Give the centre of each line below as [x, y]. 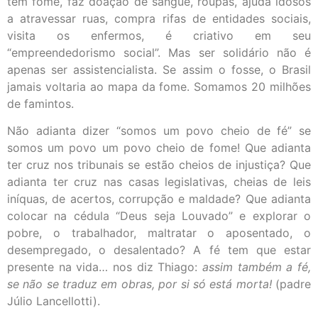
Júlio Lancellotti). [54, 301]
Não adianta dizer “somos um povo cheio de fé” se [159, 131]
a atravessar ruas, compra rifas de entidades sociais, [159, 18]
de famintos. [40, 103]
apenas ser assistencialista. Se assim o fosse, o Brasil [159, 69]
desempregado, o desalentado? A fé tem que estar [159, 250]
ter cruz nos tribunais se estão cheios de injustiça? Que [159, 165]
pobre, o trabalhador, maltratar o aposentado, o [159, 233]
